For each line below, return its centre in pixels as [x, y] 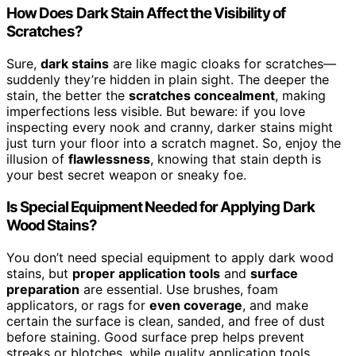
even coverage [196, 305]
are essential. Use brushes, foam [179, 289]
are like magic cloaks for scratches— [222, 64]
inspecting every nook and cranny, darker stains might [170, 128]
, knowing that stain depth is [236, 159]
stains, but [39, 273]
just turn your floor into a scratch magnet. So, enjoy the [174, 143]
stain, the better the [68, 96]
